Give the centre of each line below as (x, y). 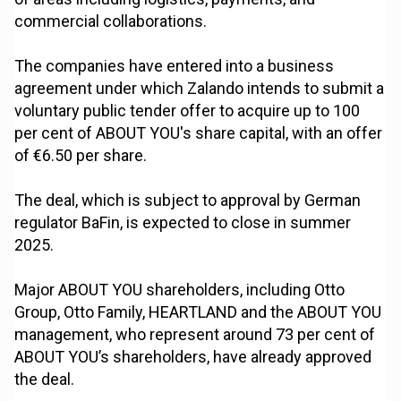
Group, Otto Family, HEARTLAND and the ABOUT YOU (198, 312)
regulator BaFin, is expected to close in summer (183, 223)
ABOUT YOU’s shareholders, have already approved (193, 357)
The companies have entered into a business (175, 66)
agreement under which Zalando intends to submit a (200, 89)
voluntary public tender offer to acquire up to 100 (188, 111)
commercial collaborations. (111, 21)
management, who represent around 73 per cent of (195, 335)
